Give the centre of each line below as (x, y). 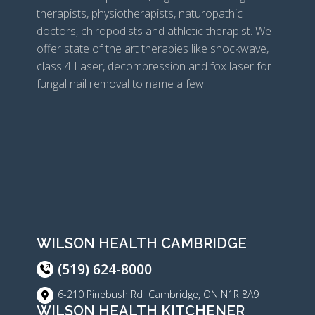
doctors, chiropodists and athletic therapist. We (154, 31)
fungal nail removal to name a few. (121, 83)
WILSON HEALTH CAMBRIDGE (141, 243)
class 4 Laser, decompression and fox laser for (154, 66)
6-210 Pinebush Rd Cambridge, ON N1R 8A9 (158, 294)
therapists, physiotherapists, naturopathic (139, 13)
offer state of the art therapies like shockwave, (152, 48)
